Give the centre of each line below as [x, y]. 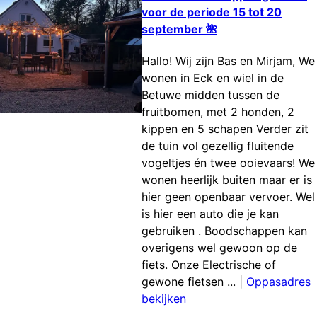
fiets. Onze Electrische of [209, 265]
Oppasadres [278, 282]
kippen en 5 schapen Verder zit [225, 129]
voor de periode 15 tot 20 [212, 12]
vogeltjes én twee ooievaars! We [228, 163]
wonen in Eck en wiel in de [213, 78]
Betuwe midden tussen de [211, 95]
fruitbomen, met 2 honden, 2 [218, 112]
